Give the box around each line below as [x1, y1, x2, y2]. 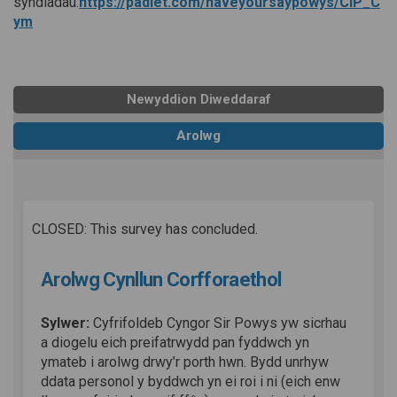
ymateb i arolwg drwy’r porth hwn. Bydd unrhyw [41, 354, 329, 371]
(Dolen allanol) [32, 12, 128, 29]
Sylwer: [41, 315, 93, 332]
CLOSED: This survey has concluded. [32, 220, 258, 237]
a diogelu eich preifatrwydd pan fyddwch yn [41, 334, 309, 352]
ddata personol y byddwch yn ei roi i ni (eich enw [41, 373, 340, 391]
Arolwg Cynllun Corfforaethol [41, 268, 282, 291]
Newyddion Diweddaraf [126, 90, 271, 107]
